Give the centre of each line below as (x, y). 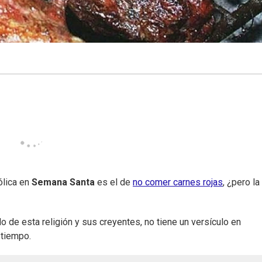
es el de (114, 182)
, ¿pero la (241, 182)
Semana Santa (63, 182)
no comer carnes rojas (178, 182)
